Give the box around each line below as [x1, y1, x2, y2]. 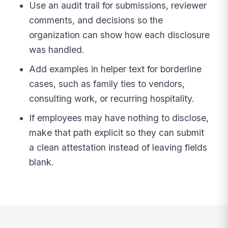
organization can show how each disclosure [29, 29, 210, 40]
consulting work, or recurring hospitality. [29, 93, 195, 104]
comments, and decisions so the [29, 14, 163, 25]
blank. [29, 156, 54, 167]
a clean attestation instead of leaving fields [29, 141, 208, 153]
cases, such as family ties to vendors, [29, 78, 185, 89]
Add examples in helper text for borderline [29, 63, 202, 74]
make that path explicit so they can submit [29, 127, 205, 138]
